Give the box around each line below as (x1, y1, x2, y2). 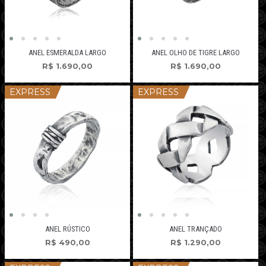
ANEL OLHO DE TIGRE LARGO (151, 47, 240, 57)
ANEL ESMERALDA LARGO (28, 47, 107, 57)
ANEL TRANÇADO (169, 224, 222, 233)
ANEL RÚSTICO (45, 224, 90, 233)
